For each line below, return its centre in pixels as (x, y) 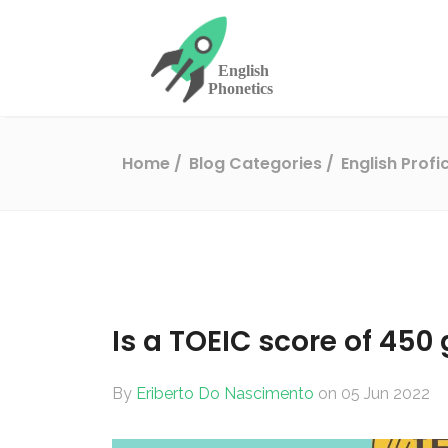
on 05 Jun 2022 (374, 393)
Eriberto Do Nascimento (227, 393)
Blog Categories (258, 163)
